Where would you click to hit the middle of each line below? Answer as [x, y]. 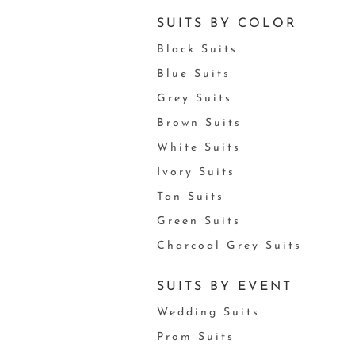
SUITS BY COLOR [227, 24]
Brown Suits [199, 123]
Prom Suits [195, 337]
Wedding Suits [208, 313]
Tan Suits [190, 197]
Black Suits [197, 50]
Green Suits [198, 221]
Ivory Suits [196, 172]
